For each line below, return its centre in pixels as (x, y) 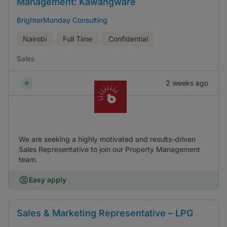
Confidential (128, 39)
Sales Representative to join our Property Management (109, 149)
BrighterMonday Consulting (62, 20)
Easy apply (48, 180)
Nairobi (35, 39)
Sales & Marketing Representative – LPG (105, 213)
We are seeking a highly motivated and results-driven (107, 139)
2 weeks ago (187, 83)
